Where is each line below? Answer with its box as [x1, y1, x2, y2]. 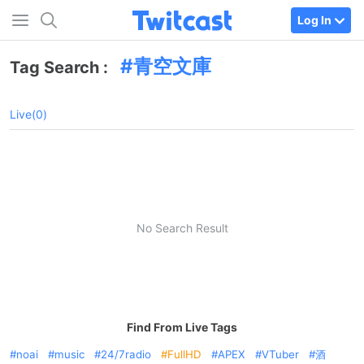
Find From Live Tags [127, 320, 237, 334]
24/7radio [101, 348, 151, 361]
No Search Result [136, 220, 228, 235]
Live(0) [10, 107, 47, 121]
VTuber [262, 348, 299, 361]
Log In [297, 12, 331, 27]
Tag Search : [10, 58, 112, 77]
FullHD [167, 348, 201, 361]
